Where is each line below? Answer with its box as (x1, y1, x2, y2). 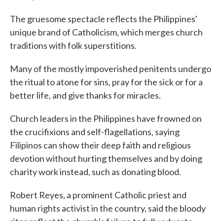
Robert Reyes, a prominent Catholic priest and (10, 189, 186, 200)
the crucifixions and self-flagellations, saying (10, 126, 180, 137)
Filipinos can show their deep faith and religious (10, 140, 191, 150)
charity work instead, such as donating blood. (10, 166, 181, 177)
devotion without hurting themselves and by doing (10, 153, 202, 164)
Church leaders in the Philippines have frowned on (10, 113, 202, 124)
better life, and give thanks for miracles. (10, 90, 161, 101)
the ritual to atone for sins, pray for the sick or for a (10, 76, 203, 87)
